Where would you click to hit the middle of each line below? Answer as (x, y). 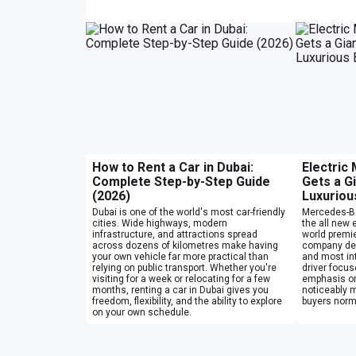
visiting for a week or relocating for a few (181, 279)
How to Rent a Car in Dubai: (173, 167)
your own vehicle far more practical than (180, 256)
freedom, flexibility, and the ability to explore (187, 301)
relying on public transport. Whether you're (184, 267)
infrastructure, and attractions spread (175, 234)
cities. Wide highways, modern (160, 223)
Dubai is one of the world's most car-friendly (189, 212)
